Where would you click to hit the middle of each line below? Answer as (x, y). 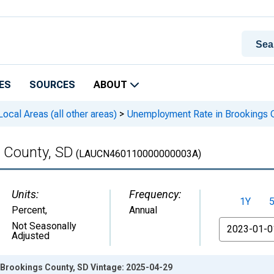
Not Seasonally (44, 226)
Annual (143, 210)
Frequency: (155, 194)
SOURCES (52, 85)
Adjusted (31, 236)
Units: (25, 194)
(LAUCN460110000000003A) (137, 154)
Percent (28, 210)
